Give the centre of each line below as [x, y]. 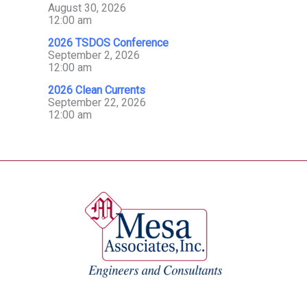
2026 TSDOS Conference [108, 42]
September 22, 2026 [97, 102]
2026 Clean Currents [97, 90]
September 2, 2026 [94, 55]
